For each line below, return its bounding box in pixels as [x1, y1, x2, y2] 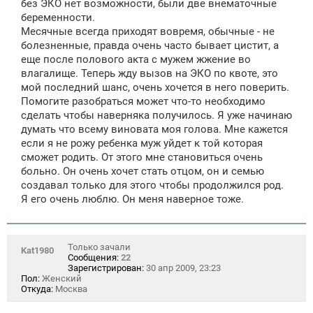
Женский [40, 272, 82, 284]
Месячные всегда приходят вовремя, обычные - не [21, 24, 275, 38]
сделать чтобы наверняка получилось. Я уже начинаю [21, 108, 292, 122]
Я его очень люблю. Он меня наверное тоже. [21, 192, 244, 205]
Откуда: [21, 283, 53, 294]
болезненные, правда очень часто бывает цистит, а [21, 38, 279, 52]
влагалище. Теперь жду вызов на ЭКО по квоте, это [21, 66, 278, 80]
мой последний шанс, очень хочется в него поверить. [21, 80, 289, 94]
